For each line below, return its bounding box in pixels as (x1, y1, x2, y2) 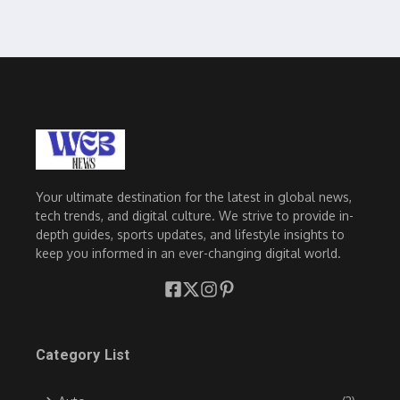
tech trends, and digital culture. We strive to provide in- (36, 207, 354, 223)
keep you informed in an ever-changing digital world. (36, 245, 341, 261)
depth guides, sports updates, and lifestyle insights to (36, 226, 345, 242)
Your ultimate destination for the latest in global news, (36, 188, 352, 204)
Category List (36, 346, 130, 363)
